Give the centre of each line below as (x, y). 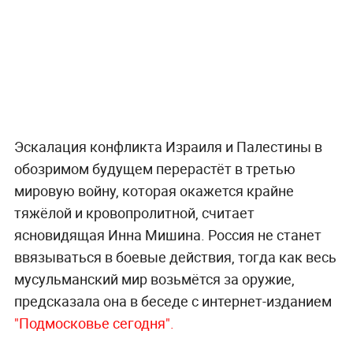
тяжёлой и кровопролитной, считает (134, 212)
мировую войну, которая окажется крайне (154, 190)
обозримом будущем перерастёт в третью (154, 168)
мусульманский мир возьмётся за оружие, (154, 279)
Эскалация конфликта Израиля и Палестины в (168, 146)
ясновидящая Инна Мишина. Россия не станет (167, 234)
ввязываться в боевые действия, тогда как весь (175, 256)
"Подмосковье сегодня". (94, 323)
